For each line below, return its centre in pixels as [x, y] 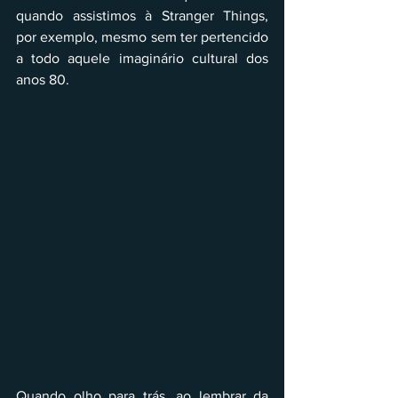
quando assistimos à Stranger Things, [142, 16]
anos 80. [43, 80]
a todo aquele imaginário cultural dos [142, 59]
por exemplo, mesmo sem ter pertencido [142, 37]
